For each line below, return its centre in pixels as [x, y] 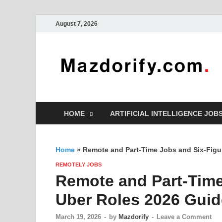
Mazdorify [134, 217]
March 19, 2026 [78, 217]
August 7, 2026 [77, 24]
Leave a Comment [184, 217]
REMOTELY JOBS [79, 165]
